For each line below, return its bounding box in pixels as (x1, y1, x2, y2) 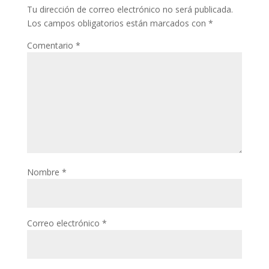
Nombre (26, 166, 62, 178)
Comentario (26, 40, 76, 51)
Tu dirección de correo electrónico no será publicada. (26, 4, 233, 15)
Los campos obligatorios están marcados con (26, 17, 208, 29)
